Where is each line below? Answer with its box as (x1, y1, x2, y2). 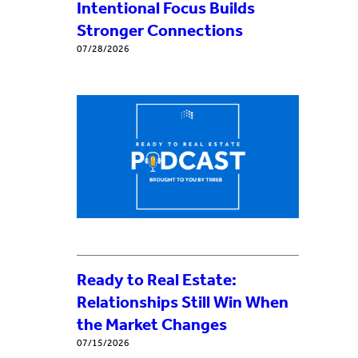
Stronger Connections (77, 20, 243, 40)
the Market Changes (77, 314, 227, 334)
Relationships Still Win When (77, 292, 288, 312)
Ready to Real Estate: (77, 269, 237, 289)
